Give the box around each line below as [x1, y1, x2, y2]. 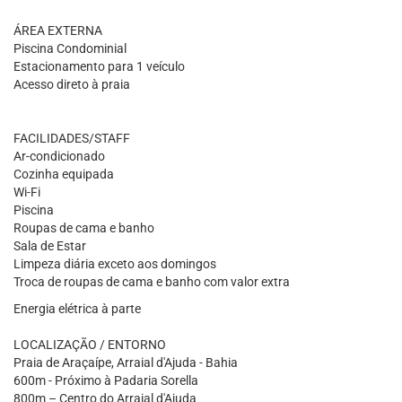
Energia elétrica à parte [13, 301, 141, 316]
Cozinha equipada [13, 167, 114, 181]
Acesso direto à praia [13, 77, 130, 92]
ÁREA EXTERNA [13, 23, 102, 38]
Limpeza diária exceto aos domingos [13, 257, 216, 271]
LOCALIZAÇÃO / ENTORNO [13, 337, 166, 352]
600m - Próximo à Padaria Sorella [13, 373, 198, 388]
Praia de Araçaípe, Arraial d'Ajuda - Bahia [13, 355, 238, 370]
